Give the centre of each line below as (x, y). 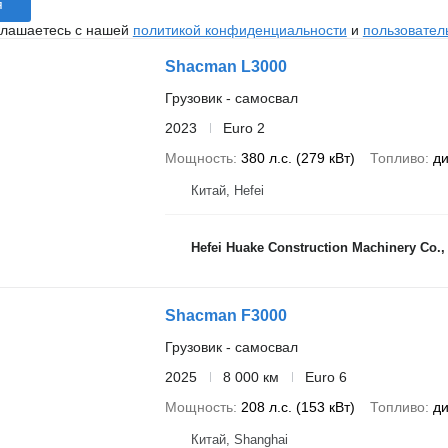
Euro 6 (325, 376)
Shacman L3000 (225, 66)
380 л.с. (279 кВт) (297, 157)
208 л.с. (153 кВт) (297, 406)
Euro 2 (243, 127)
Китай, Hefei (227, 190)
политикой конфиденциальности (239, 29)
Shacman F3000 (225, 315)
